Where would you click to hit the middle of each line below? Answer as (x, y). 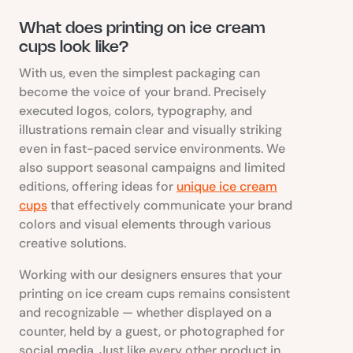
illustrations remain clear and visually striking (150, 129)
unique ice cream (227, 186)
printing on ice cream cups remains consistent (154, 293)
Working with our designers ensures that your (150, 274)
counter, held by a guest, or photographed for (152, 331)
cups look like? (74, 47)
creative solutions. (72, 243)
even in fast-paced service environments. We (152, 148)
